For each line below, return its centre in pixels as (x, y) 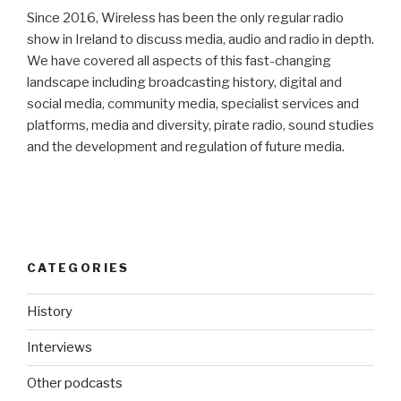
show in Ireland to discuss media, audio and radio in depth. (200, 40)
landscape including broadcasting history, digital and (184, 83)
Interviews (60, 348)
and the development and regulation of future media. (186, 147)
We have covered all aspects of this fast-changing (179, 61)
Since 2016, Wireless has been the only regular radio (185, 18)
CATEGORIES (78, 268)
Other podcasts (75, 384)
